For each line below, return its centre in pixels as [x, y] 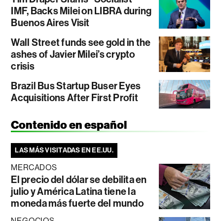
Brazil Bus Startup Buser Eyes [76, 86]
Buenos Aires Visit [50, 22]
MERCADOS [34, 168]
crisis [23, 66]
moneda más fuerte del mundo [77, 203]
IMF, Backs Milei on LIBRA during [81, 11]
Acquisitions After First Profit [74, 97]
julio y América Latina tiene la [73, 192]
